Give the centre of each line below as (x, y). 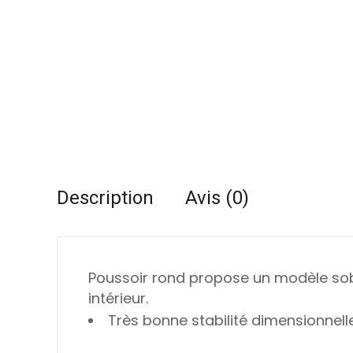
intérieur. (118, 299)
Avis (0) (217, 199)
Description (105, 199)
